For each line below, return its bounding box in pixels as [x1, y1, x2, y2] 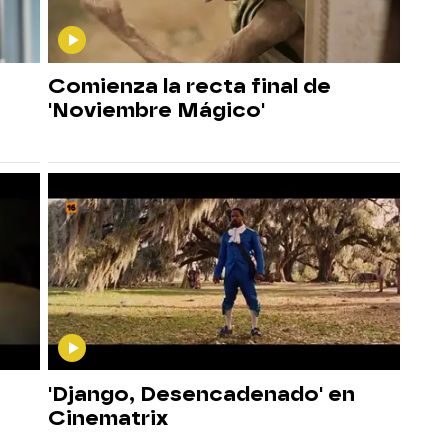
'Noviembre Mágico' [48, 96, 265, 122]
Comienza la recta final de [48, 72, 331, 98]
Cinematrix [48, 404, 168, 430]
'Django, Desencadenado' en [48, 380, 355, 406]
